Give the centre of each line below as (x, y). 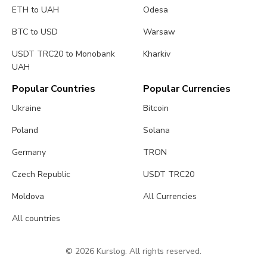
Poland (25, 131)
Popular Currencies (187, 89)
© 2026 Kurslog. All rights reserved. (133, 252)
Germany (29, 153)
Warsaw (159, 32)
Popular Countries (54, 89)
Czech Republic (41, 175)
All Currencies (170, 197)
